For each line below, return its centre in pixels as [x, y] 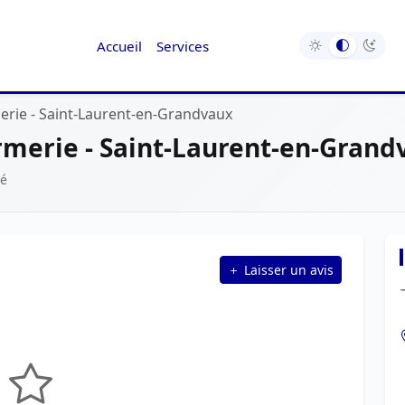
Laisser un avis [289, 270]
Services [183, 46]
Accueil [119, 46]
